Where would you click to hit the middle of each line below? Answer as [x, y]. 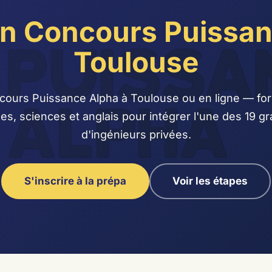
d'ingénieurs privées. [136, 134]
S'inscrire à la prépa [75, 181]
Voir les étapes [210, 181]
